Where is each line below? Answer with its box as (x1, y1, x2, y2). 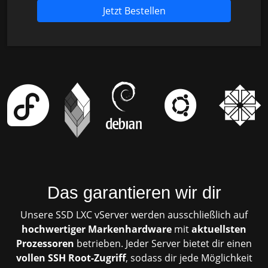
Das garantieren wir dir (47, 182, 221, 202)
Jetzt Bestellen (102, 4, 166, 17)
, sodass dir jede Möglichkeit (125, 251, 252, 264)
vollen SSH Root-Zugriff (16, 251, 126, 264)
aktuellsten (191, 222, 246, 236)
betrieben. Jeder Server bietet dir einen (74, 236, 252, 250)
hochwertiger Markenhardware (22, 222, 172, 236)
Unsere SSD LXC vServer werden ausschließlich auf (20, 208, 248, 221)
